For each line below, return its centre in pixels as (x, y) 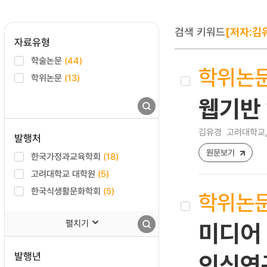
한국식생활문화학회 (67, 191)
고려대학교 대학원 (64, 173)
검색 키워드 (200, 32)
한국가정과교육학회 (67, 156)
